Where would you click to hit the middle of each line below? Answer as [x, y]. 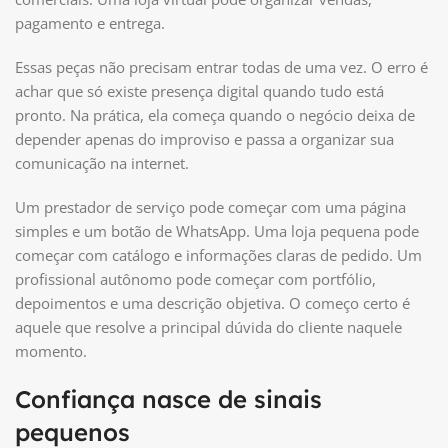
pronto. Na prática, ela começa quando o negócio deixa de [215, 114]
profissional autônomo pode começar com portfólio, [195, 278]
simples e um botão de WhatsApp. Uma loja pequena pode [217, 230]
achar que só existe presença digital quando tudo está [199, 90]
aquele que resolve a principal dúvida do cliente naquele [208, 326]
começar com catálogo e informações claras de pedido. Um [218, 254]
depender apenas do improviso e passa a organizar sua [204, 138]
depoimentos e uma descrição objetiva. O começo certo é [212, 302]
